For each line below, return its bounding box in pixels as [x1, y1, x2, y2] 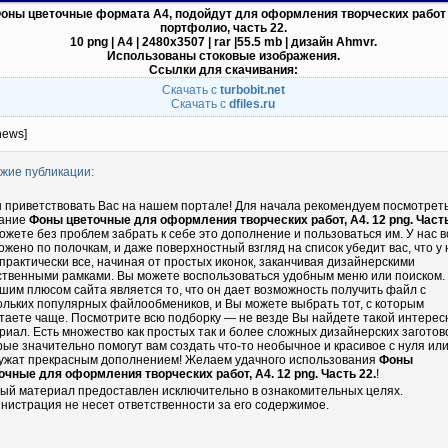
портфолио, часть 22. [159, 21, 287, 35]
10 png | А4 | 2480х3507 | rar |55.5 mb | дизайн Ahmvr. [69, 35, 377, 49]
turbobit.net [219, 83, 285, 97]
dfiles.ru [229, 97, 275, 111]
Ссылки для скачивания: [148, 63, 298, 77]
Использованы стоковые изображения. [106, 49, 340, 63]
